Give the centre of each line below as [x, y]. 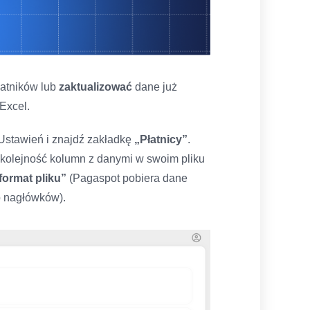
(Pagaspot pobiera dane [127, 179]
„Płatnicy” [161, 140]
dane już [155, 87]
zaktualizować [95, 87]
